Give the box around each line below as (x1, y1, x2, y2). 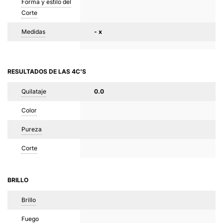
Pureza (21, 125, 42, 133)
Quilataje (21, 88, 46, 95)
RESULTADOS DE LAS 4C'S (7, 68, 86, 75)
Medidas (21, 28, 45, 35)
